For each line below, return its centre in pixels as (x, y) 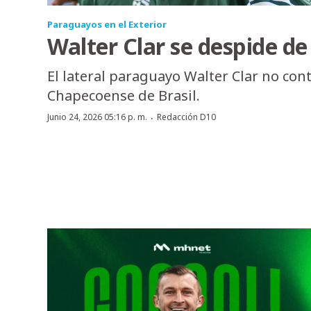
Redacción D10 (186, 117)
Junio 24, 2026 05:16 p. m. (97, 117)
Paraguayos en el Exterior (107, 25)
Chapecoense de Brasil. (124, 96)
